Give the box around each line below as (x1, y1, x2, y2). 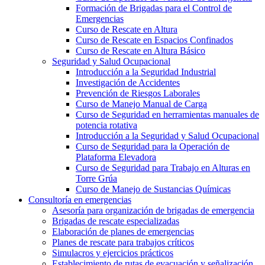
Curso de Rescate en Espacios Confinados (76, 34, 233, 45)
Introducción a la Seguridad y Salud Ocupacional (76, 130, 259, 141)
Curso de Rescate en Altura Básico (76, 45, 205, 56)
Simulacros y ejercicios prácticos (52, 247, 173, 258)
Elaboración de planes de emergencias (52, 226, 194, 237)
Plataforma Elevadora (76, 151, 156, 162)
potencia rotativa (76, 119, 137, 130)
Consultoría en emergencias (28, 194, 131, 205)
